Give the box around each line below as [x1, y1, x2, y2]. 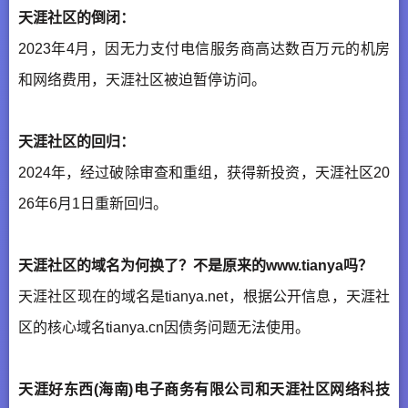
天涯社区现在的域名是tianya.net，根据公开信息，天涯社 [18, 289, 390, 305]
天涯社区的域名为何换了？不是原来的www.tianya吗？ [18, 258, 372, 274]
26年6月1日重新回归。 [18, 196, 168, 212]
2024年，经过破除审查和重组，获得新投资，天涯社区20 [18, 165, 390, 181]
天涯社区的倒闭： [18, 10, 135, 26]
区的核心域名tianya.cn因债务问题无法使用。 [18, 320, 310, 336]
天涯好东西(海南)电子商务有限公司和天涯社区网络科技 [18, 382, 390, 398]
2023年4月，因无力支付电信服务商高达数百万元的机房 [18, 41, 390, 57]
